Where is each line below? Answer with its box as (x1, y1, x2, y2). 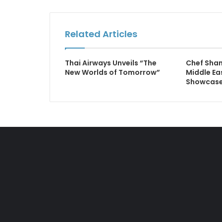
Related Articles (64, 28, 137, 40)
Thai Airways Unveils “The (64, 58, 157, 68)
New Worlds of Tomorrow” (64, 67, 160, 77)
